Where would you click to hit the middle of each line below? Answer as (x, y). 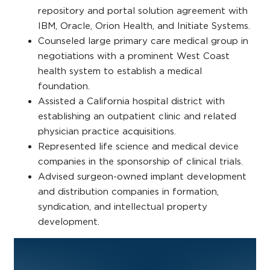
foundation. (65, 86)
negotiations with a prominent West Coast (134, 56)
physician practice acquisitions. (108, 131)
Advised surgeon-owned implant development (142, 177)
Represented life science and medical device (138, 146)
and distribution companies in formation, (128, 192)
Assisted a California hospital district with (131, 101)
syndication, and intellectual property (123, 207)
